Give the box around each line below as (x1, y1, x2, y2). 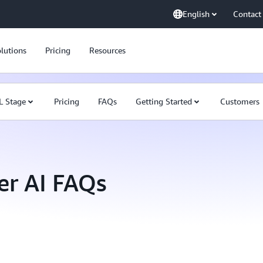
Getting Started (136, 96, 192, 106)
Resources (89, 45, 126, 55)
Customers (220, 96, 259, 106)
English (183, 9, 210, 19)
